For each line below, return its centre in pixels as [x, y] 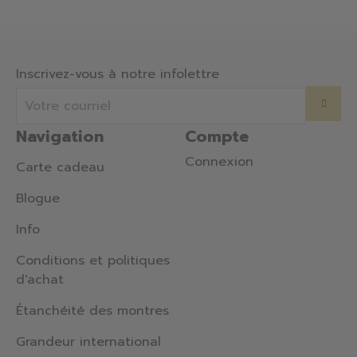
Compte [217, 137]
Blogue [38, 199]
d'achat [40, 280]
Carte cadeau [60, 168]
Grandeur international [88, 342]
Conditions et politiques [93, 261]
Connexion [219, 162]
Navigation [60, 137]
